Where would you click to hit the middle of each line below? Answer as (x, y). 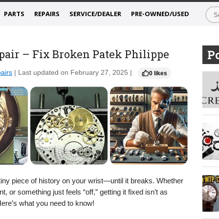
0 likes (158, 73)
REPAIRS (47, 14)
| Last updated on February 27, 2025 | (73, 73)
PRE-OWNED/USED (160, 14)
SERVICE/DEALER (95, 14)
